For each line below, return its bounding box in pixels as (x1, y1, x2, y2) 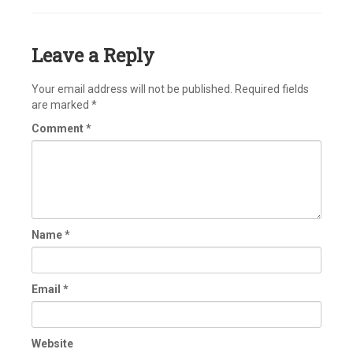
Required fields (235, 83, 309, 95)
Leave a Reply (32, 43, 154, 68)
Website (32, 337, 73, 350)
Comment (32, 122, 86, 135)
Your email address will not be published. (32, 83, 232, 95)
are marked (32, 98, 91, 111)
